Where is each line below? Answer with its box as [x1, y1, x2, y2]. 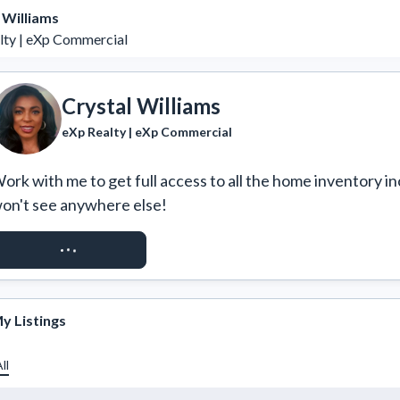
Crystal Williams [62, 92, 221, 119]
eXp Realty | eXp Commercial [62, 123, 232, 139]
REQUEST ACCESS [9, 241, 128, 258]
